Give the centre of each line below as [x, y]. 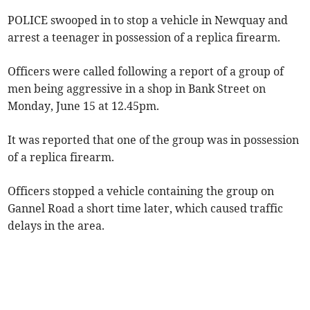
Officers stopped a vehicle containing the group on [141, 191]
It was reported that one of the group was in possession [154, 139]
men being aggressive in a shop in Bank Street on [137, 88]
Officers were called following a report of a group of [146, 71]
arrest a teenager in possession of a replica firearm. [144, 37]
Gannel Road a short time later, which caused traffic [146, 208]
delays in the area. [56, 225]
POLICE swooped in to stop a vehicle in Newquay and [148, 20]
